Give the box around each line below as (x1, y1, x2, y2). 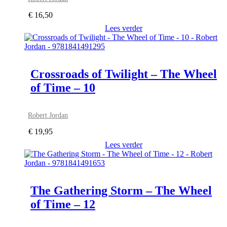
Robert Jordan (28, 110, 68, 119)
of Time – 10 (30, 81, 95, 94)
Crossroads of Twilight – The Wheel (30, 67, 217, 81)
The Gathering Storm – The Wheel (30, 183, 212, 197)
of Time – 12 (30, 197, 95, 211)
